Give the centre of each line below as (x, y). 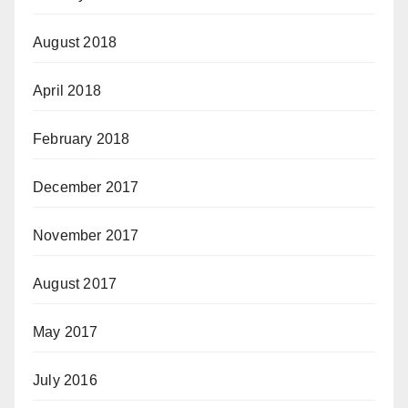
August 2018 (75, 42)
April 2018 (67, 91)
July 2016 (65, 380)
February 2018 (82, 139)
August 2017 (75, 284)
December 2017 (86, 187)
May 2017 (66, 332)
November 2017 (86, 235)
